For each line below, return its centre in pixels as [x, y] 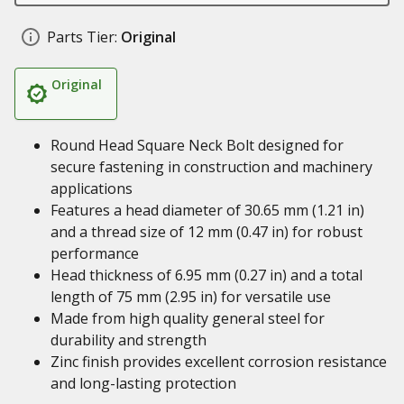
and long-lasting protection [143, 383]
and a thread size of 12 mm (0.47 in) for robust [207, 232]
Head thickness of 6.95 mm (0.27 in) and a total [207, 275]
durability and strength [129, 340]
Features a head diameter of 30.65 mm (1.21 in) [207, 210]
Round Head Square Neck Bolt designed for [197, 145]
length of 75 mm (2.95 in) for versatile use [191, 297]
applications [92, 188]
